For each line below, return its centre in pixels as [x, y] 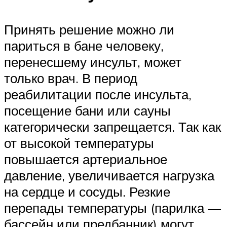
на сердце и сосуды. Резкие [87, 191]
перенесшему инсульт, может [93, 62]
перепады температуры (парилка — [112, 207]
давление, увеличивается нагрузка [109, 175]
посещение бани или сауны [87, 110]
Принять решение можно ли [89, 29]
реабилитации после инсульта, [98, 94]
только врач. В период [71, 78]
